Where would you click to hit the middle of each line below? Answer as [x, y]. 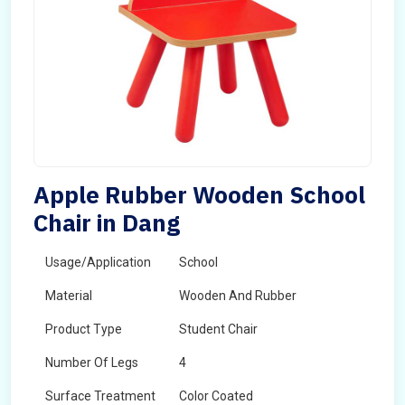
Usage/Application [98, 262]
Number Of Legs [92, 363]
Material [69, 296]
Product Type [84, 329]
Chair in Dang [107, 222]
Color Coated [216, 396]
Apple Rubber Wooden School [199, 194]
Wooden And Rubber [238, 296]
